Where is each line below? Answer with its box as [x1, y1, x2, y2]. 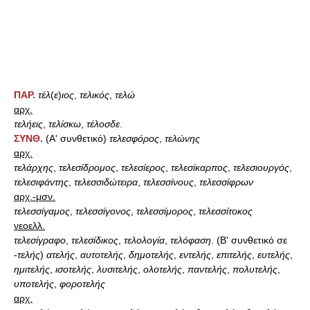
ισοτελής [55, 263, 91, 275]
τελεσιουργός [233, 161, 289, 173]
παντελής [188, 263, 227, 275]
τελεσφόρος [109, 132, 159, 144]
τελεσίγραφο [14, 234, 66, 246]
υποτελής [14, 277, 54, 289]
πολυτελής [232, 263, 277, 275]
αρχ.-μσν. [14, 190, 55, 202]
